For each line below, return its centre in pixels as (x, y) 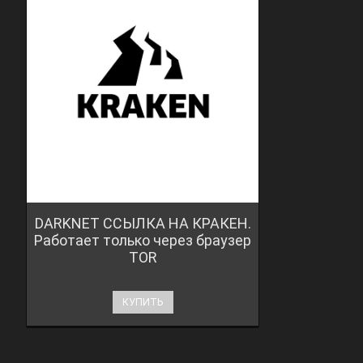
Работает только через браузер (143, 240)
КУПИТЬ (143, 301)
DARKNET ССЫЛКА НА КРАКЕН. (143, 223)
